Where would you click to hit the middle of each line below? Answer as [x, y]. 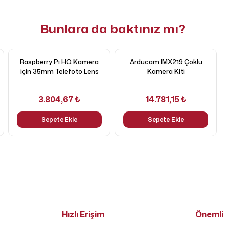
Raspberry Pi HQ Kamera [59, 62]
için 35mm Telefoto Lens [59, 71]
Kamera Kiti [166, 71]
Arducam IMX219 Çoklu [166, 62]
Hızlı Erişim [83, 214]
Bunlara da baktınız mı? [113, 29]
